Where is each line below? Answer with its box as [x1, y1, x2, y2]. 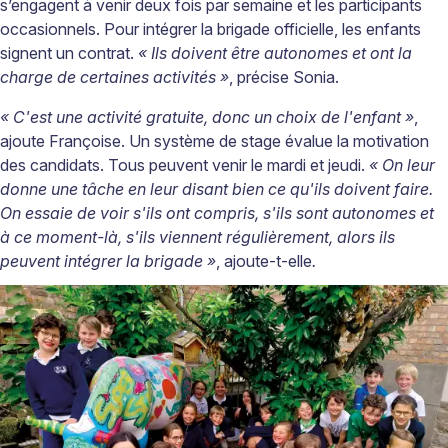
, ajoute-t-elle [216, 250, 312, 271]
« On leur [369, 154, 435, 175]
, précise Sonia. [229, 66, 339, 87]
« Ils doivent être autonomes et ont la [138, 42, 412, 63]
